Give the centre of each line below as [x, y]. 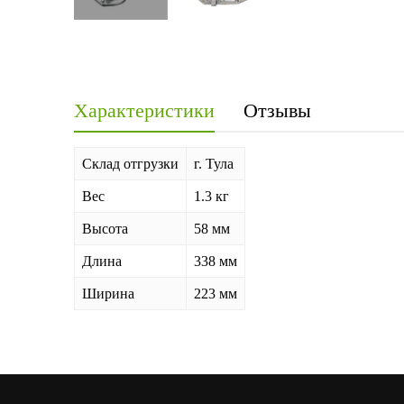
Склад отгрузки [130, 164]
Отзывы [277, 111]
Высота [105, 229]
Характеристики [144, 111]
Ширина [108, 294]
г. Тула [214, 164]
